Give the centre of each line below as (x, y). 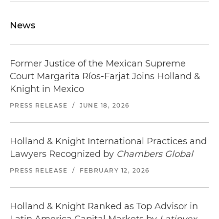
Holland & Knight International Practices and (108, 142)
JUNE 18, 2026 (104, 106)
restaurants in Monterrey (88, 15)
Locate (24, 15)
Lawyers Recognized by (63, 154)
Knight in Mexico (47, 89)
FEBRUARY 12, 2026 (114, 171)
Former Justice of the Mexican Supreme (98, 64)
